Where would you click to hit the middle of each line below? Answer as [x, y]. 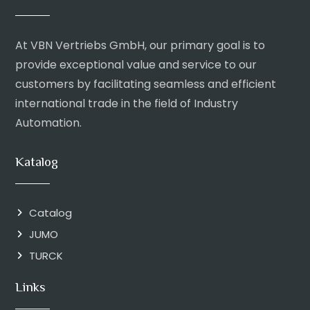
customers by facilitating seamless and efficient [146, 84]
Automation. [48, 123]
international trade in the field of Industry [127, 103]
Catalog [51, 213]
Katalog [37, 163]
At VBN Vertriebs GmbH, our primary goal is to [140, 45]
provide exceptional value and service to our [136, 65]
